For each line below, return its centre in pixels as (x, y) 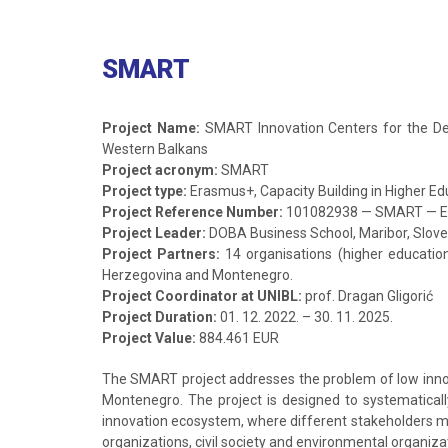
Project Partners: (161, 254)
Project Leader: (154, 233)
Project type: (144, 191)
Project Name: (151, 128)
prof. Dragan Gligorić (367, 296)
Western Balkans (155, 149)
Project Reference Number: (192, 212)
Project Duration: (159, 317)
